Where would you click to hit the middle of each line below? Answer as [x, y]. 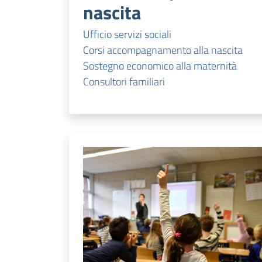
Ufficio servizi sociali [127, 34]
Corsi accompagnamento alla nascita [163, 50]
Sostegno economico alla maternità [160, 65]
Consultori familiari [124, 81]
